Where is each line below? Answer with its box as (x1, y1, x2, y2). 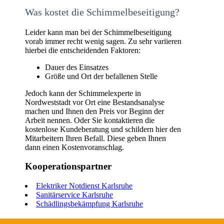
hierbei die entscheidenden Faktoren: (25, 45, 140, 54)
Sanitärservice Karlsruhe (36, 190, 113, 199)
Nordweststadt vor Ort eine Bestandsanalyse (25, 97, 164, 106)
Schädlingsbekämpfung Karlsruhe (36, 199, 143, 208)
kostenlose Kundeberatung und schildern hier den (25, 124, 181, 133)
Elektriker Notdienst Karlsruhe (36, 181, 132, 190)
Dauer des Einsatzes (45, 62, 108, 71)
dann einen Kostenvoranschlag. (25, 142, 124, 151)
